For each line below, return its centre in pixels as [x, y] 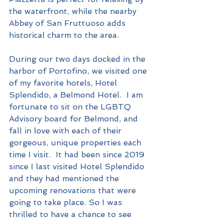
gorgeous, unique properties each [76, 143]
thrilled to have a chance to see [71, 215]
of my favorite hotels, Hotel [64, 83]
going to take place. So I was [67, 203]
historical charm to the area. [64, 35]
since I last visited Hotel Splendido [78, 167]
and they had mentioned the [65, 179]
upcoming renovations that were [74, 191]
